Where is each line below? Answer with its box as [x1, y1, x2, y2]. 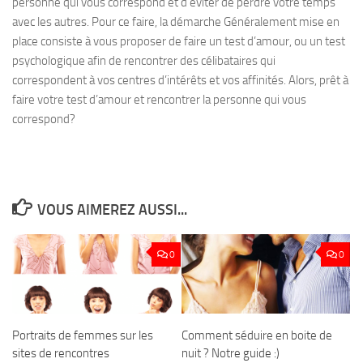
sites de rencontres [12, 346, 109, 361]
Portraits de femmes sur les [12, 328, 153, 343]
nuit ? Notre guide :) [181, 346, 280, 361]
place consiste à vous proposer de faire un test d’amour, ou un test [12, 34, 345, 49]
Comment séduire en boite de [181, 328, 332, 343]
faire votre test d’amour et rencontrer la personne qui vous [12, 92, 306, 107]
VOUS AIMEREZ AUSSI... [36, 201, 187, 219]
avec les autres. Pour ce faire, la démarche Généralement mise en [12, 15, 340, 29]
